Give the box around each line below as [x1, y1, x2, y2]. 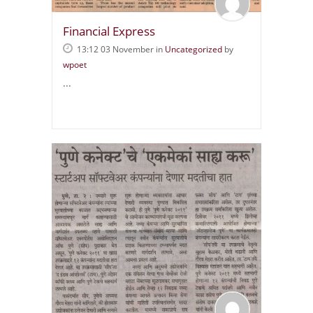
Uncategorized [165, 43, 222, 55]
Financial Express [63, 22, 155, 39]
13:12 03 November [77, 43, 154, 55]
